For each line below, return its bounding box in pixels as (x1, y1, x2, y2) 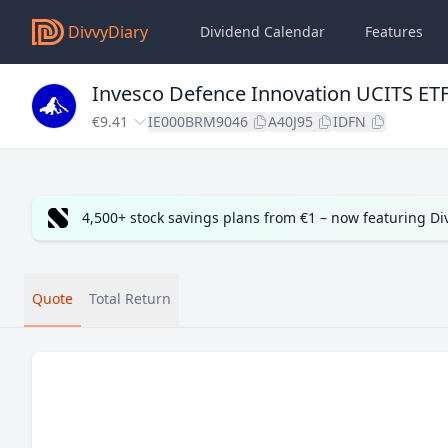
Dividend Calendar (200, 22, 325, 41)
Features (365, 22, 423, 41)
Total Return (89, 289, 171, 308)
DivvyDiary (68, 21, 148, 43)
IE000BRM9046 (148, 112, 248, 131)
